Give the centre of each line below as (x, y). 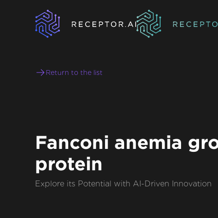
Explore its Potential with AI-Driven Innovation (123, 184)
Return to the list (74, 73)
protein (69, 164)
